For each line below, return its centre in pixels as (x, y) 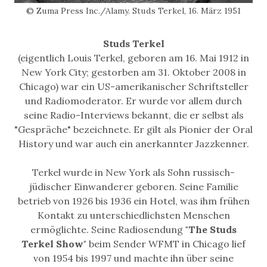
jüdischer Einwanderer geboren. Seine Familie (133, 187)
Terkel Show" (54, 244)
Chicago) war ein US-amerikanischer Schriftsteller (133, 87)
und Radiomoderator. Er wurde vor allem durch (133, 101)
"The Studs (210, 230)
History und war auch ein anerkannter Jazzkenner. (133, 144)
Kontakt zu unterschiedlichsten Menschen (133, 215)
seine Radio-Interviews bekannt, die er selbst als (133, 115)
